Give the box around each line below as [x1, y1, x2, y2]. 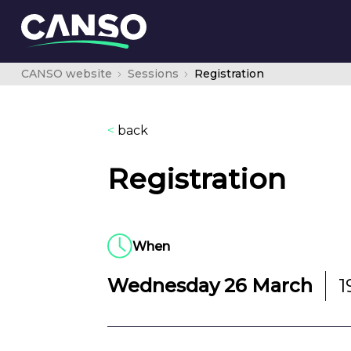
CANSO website [21, 67, 112, 81]
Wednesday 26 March [107, 274, 313, 298]
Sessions [127, 67, 179, 81]
